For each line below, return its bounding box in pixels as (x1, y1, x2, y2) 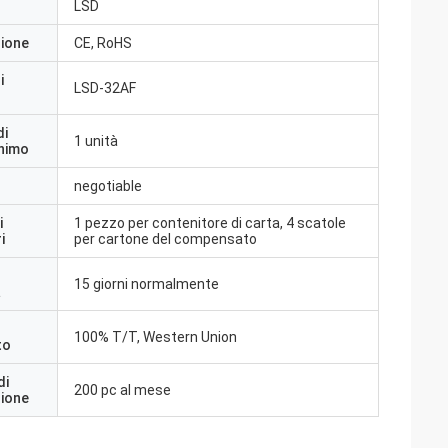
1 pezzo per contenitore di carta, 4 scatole (74, 215, 346, 231)
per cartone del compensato (74, 231, 257, 247)
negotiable (74, 178, 142, 194)
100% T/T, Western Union (74, 329, 237, 345)
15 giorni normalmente (74, 276, 219, 292)
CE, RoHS (74, 35, 132, 51)
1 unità (74, 133, 118, 149)
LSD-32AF (74, 80, 136, 96)
